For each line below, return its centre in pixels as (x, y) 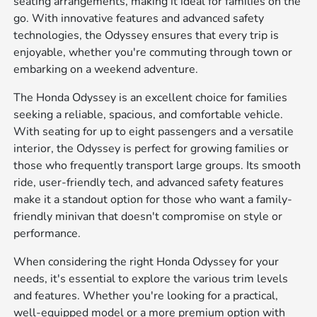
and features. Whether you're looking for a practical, (146, 295)
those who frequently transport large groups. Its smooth (157, 165)
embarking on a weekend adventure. (106, 69)
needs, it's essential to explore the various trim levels (151, 278)
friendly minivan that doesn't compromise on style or (148, 216)
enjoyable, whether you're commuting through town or (153, 52)
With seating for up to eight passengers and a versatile (154, 131)
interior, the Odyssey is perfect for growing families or (151, 148)
